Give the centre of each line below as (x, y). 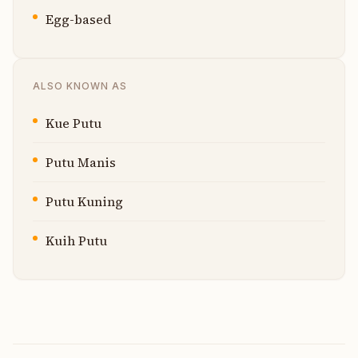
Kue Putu (74, 123)
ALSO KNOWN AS (80, 86)
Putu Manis (81, 162)
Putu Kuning (84, 201)
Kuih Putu (76, 240)
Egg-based (78, 19)
